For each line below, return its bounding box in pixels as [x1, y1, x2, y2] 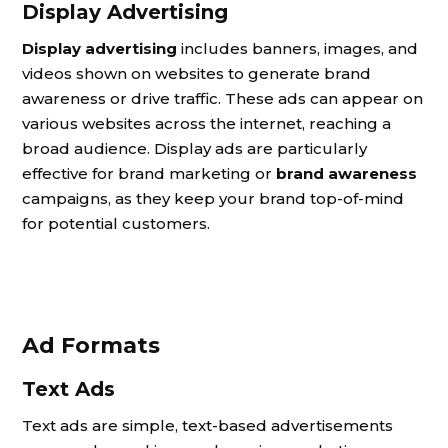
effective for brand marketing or [22, 164, 276, 183]
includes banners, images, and [177, 39, 418, 58]
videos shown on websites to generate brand [22, 64, 371, 83]
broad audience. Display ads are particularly [22, 139, 367, 158]
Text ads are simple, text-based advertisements [22, 416, 393, 435]
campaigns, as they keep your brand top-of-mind [22, 189, 404, 208]
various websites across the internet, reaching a [22, 114, 391, 133]
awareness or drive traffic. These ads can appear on [22, 89, 423, 108]
